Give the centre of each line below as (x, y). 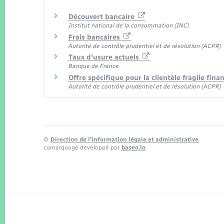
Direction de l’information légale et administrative (124, 140)
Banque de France (93, 66)
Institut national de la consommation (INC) (128, 26)
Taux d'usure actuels (105, 57)
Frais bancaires (95, 37)
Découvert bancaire (102, 17)
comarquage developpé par (82, 148)
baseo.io (133, 148)
